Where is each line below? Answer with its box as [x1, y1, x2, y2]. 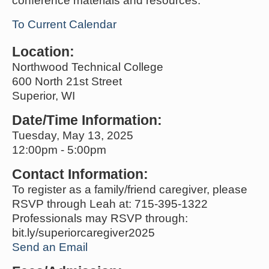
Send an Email [12, 240, 88, 253]
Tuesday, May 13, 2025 [12, 128, 133, 142]
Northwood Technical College [12, 60, 163, 73]
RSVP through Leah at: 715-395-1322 [12, 197, 208, 210]
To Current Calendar [12, 17, 116, 31]
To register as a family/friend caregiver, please [12, 183, 247, 196]
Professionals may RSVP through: [12, 211, 188, 225]
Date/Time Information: [12, 112, 162, 128]
